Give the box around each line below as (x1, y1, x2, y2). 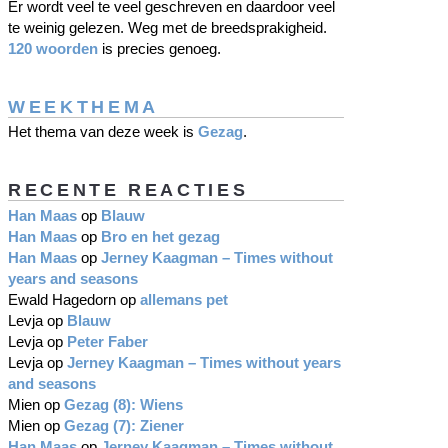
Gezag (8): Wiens (64, 395, 183, 413)
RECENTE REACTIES (8, 178, 249, 200)
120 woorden (8, 40, 98, 58)
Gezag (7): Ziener (64, 416, 184, 434)
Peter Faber (67, 332, 148, 350)
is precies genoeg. (98, 40, 221, 58)
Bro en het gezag (101, 227, 220, 245)
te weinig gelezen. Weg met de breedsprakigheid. (8, 19, 327, 37)
